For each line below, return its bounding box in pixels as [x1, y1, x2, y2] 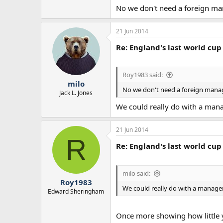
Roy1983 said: [122, 70, 163, 80]
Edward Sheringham [48, 187, 104, 196]
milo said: [122, 169, 150, 178]
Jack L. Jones [59, 89, 93, 98]
